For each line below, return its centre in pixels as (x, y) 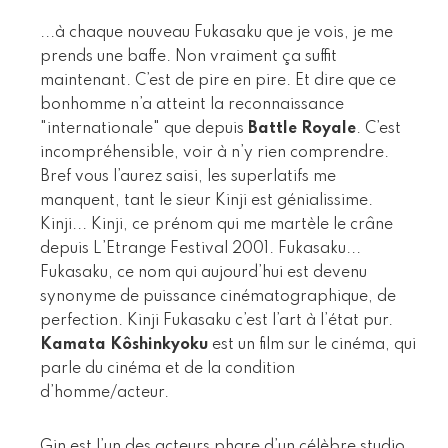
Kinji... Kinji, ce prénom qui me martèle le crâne (216, 224)
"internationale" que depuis (144, 128)
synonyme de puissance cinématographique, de (218, 296)
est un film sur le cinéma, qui (312, 344)
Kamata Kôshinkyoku (124, 344)
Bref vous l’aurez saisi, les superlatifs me (188, 176)
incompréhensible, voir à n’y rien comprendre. (214, 152)
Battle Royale (302, 128)
